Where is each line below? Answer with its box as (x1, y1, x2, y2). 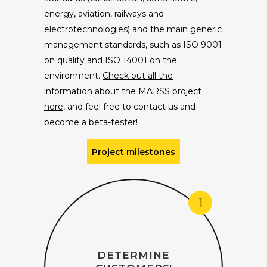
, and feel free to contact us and (63, 101, 195, 112)
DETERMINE (97, 249, 170, 261)
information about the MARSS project (44, 85, 201, 97)
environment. (44, 70, 103, 81)
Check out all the (103, 70, 173, 81)
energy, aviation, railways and (44, 8, 164, 19)
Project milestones (92, 146, 175, 157)
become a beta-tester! (44, 116, 138, 128)
